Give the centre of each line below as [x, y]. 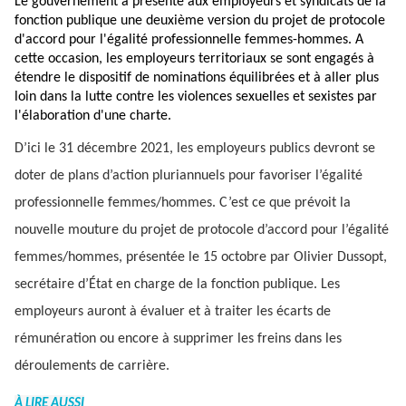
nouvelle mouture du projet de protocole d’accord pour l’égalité [202, 230]
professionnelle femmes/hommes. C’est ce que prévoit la [183, 203]
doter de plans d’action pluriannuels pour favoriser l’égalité [188, 175]
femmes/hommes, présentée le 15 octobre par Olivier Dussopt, [201, 257]
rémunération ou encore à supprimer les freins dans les [178, 338]
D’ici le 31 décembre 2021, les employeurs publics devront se [195, 148]
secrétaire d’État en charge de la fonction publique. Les [177, 284]
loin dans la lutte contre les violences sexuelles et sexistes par [196, 97]
